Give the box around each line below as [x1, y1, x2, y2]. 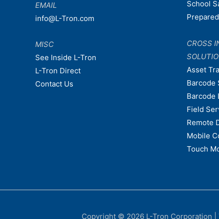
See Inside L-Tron [35, 53, 96, 63]
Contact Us [35, 79, 73, 89]
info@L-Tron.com [35, 13, 94, 23]
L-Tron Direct [35, 66, 81, 76]
